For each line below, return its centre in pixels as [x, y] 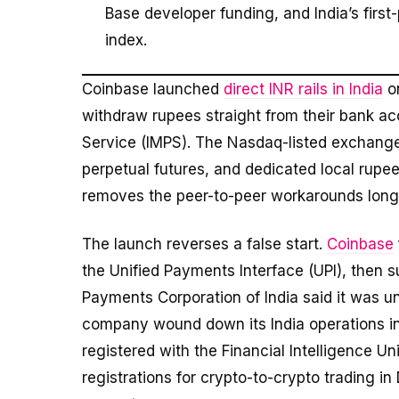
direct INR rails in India [303, 90]
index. [126, 40]
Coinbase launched [153, 90]
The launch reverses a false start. [204, 244]
